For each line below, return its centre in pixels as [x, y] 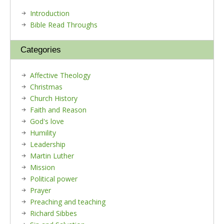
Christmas [46, 87]
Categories [41, 50]
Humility [43, 133]
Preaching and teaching [68, 202]
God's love [47, 121]
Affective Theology [60, 75]
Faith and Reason [58, 110]
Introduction [50, 13]
